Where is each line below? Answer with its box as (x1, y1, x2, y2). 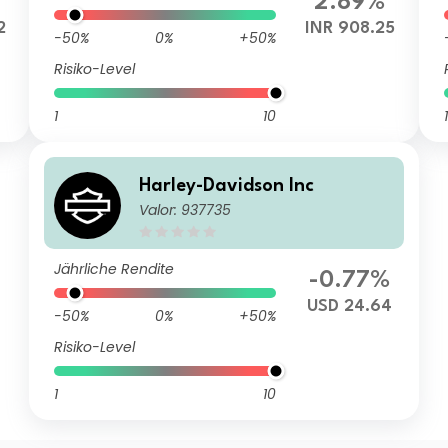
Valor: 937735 (139, 199, 232, 220)
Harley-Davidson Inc (139, 176, 315, 195)
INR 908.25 (304, 20, 395, 37)
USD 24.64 (307, 298, 393, 315)
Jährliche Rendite (54, 259, 175, 279)
